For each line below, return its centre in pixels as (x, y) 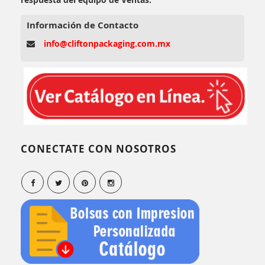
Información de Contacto (83, 25)
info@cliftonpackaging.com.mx (107, 43)
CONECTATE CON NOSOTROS (98, 148)
